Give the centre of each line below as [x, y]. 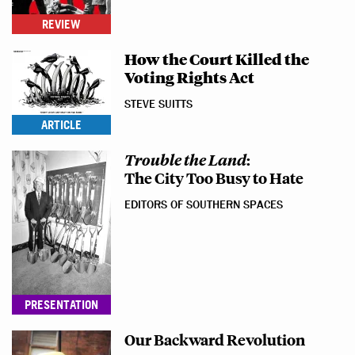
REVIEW [61, 24]
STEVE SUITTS [158, 104]
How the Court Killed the [217, 59]
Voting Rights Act [189, 77]
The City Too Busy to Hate [214, 177]
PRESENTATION [61, 305]
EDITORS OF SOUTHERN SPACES [204, 205]
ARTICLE [61, 125]
